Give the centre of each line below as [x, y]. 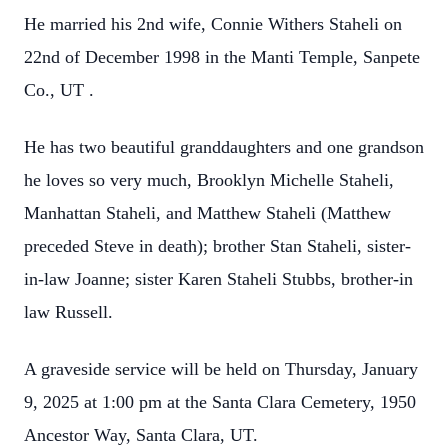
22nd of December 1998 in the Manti [161, 57]
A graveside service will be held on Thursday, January [221, 369]
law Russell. [68, 312]
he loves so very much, [110, 180]
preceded [59, 246]
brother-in [377, 279]
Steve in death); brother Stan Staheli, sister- [252, 246]
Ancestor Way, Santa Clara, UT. [141, 435]
